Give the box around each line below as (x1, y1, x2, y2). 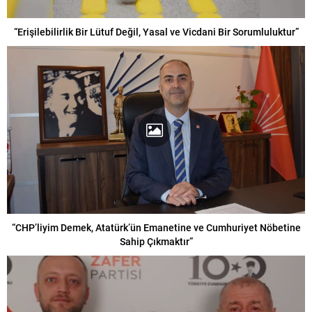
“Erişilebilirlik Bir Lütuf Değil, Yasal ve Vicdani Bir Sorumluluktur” (13, 25, 299, 39)
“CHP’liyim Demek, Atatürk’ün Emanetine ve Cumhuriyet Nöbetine (11, 221, 301, 235)
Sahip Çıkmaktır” (119, 235, 193, 249)
